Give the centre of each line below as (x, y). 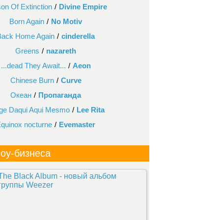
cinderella (78, 36)
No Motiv (67, 21)
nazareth (61, 51)
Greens (27, 51)
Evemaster (77, 124)
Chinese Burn (32, 80)
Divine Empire (83, 7)
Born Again (27, 21)
